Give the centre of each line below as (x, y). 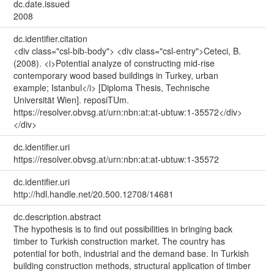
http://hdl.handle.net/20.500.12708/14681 (93, 194)
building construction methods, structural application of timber (132, 265)
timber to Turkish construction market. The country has (119, 241)
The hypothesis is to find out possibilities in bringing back (123, 228)
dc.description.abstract (57, 216)
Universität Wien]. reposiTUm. (71, 99)
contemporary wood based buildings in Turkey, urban (116, 75)
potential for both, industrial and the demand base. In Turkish (131, 253)
